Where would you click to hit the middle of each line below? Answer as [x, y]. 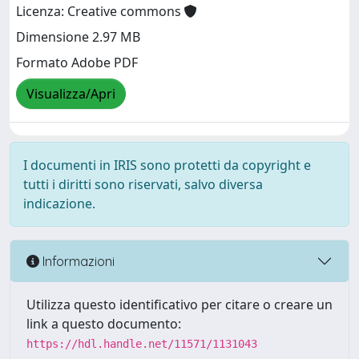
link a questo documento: [104, 324]
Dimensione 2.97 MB [78, 37]
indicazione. [59, 204]
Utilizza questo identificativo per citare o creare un [179, 305]
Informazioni [77, 261]
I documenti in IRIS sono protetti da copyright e [167, 165]
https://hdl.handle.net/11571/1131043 [142, 344]
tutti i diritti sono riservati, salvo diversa [143, 184]
